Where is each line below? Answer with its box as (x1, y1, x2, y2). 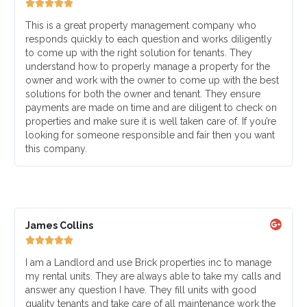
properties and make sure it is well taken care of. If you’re (25, 116, 276, 127)
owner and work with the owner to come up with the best (25, 75, 279, 86)
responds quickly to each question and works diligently (25, 34, 272, 45)
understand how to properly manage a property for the (25, 61, 270, 72)
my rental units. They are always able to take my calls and (25, 271, 281, 282)
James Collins (25, 220, 93, 231)
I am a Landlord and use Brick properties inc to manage (25, 257, 271, 268)
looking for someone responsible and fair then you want (25, 130, 275, 140)
